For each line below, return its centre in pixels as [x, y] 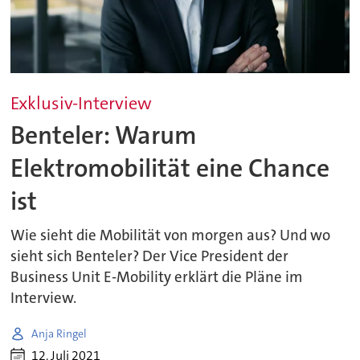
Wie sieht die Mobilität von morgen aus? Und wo [171, 236]
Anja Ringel [59, 333]
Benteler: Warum [104, 136]
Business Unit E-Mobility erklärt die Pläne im [157, 278]
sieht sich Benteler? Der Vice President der [150, 257]
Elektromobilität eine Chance [170, 169]
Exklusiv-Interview [82, 104]
